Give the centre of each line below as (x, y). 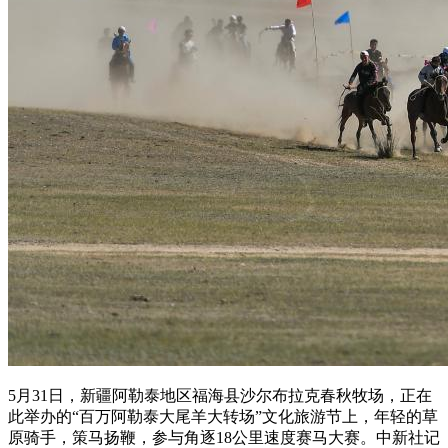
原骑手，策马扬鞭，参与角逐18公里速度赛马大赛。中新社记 (224, 437)
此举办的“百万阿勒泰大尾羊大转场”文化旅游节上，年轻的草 (223, 416)
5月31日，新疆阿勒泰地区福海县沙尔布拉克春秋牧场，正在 (220, 395)
